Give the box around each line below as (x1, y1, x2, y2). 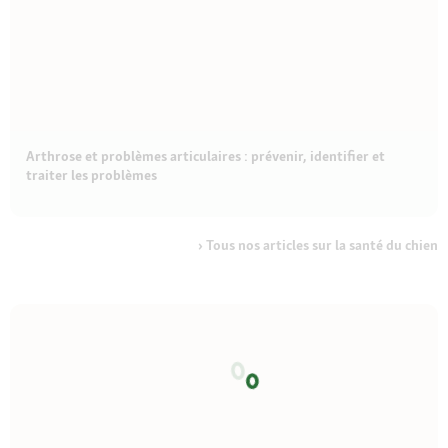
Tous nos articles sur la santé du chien (206, 236, 438, 254)
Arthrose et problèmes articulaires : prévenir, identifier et (26, 147, 385, 165)
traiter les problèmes (26, 166, 157, 184)
